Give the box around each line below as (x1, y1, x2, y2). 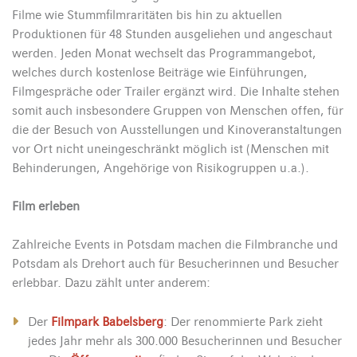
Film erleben (12, 198, 80, 214)
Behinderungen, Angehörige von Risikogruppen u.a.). (12, 160, 309, 175)
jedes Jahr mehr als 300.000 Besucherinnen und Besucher (28, 333, 342, 348)
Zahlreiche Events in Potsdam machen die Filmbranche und (12, 237, 338, 252)
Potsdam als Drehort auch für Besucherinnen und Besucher (12, 256, 339, 271)
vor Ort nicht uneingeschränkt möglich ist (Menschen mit (12, 141, 329, 156)
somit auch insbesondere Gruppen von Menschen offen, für (12, 103, 343, 118)
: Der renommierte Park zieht (163, 314, 323, 329)
